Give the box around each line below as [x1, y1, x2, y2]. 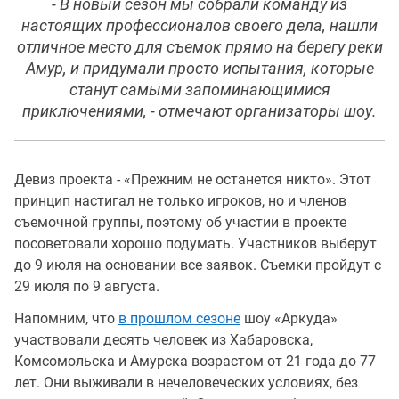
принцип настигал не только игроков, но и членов [14, 191, 346, 209]
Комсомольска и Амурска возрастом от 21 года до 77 [14, 352, 376, 370]
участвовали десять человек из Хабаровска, [14, 330, 313, 348]
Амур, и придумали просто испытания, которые [25, 59, 374, 77]
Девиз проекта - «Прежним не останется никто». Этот [14, 170, 371, 188]
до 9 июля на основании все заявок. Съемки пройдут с [14, 256, 381, 273]
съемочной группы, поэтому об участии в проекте [14, 213, 346, 231]
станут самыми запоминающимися [69, 80, 330, 99]
